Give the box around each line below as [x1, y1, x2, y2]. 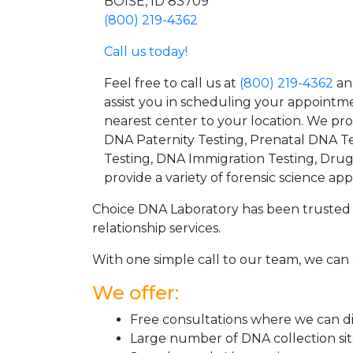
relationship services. [92, 221, 221, 236]
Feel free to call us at [104, 76, 240, 91]
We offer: [92, 281, 179, 304]
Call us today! [104, 44, 188, 59]
